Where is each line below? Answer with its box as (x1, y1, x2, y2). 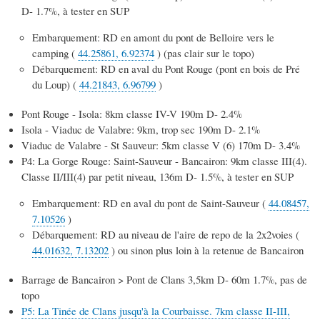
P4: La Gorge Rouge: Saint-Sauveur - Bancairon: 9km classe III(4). (21, 153, 307, 168)
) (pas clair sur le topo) (154, 46, 254, 61)
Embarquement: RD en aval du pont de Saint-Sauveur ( (32, 195, 269, 210)
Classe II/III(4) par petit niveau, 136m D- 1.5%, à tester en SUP (21, 169, 294, 184)
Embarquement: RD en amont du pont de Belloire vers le (32, 30, 274, 45)
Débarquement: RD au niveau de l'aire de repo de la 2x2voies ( (32, 226, 299, 241)
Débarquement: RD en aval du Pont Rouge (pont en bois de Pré (32, 61, 300, 76)
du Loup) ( (32, 77, 79, 92)
